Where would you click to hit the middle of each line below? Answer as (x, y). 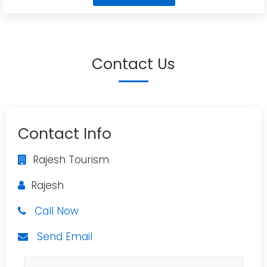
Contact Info (65, 134)
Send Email (65, 237)
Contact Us (133, 64)
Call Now (57, 211)
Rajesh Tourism (68, 160)
